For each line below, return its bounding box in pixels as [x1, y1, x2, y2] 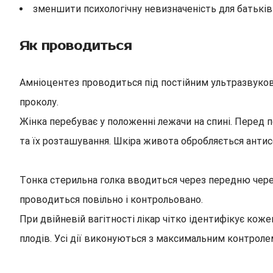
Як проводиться [19, 38, 132, 54]
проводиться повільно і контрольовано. [19, 194, 203, 205]
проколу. [19, 96, 58, 108]
